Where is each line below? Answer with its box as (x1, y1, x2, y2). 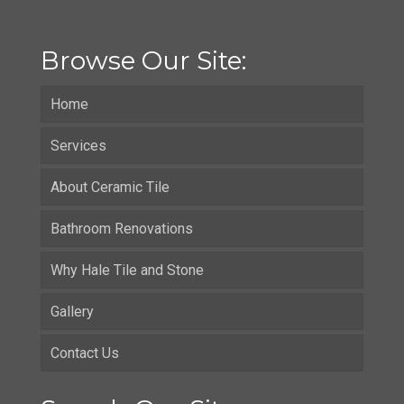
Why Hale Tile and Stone (50, 261, 204, 279)
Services (50, 136, 106, 154)
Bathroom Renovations (50, 219, 193, 237)
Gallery (50, 302, 94, 320)
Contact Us (50, 344, 119, 362)
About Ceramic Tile (50, 178, 170, 196)
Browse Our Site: (41, 44, 246, 76)
